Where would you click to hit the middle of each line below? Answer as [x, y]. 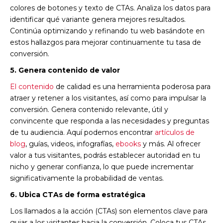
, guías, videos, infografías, [70, 144]
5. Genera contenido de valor [65, 70]
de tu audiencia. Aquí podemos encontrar [82, 132]
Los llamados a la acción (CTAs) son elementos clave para [109, 211]
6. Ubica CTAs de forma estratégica [78, 194]
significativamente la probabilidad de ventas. [87, 178]
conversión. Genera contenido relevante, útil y [89, 109]
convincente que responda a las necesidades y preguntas [110, 121]
